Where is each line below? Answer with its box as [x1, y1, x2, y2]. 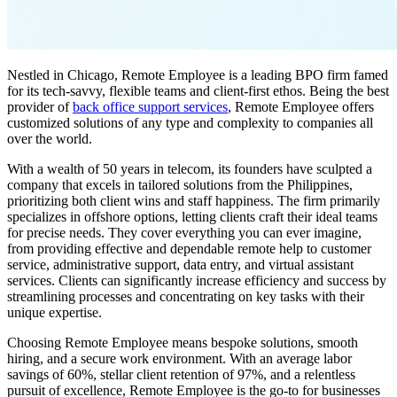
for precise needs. [7, 224, 108, 240]
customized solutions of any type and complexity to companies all [7, 114, 373, 130]
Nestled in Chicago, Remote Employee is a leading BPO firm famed [7, 66, 388, 82]
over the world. [7, 130, 92, 146]
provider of [7, 98, 73, 114]
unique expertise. [7, 304, 102, 320]
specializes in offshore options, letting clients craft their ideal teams [7, 208, 378, 224]
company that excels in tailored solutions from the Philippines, [7, 176, 353, 192]
